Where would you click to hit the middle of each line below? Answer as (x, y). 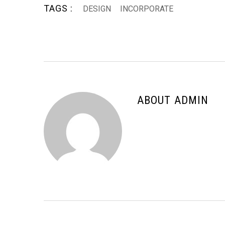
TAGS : (58, 8)
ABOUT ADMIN (173, 100)
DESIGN (97, 9)
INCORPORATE (147, 9)
